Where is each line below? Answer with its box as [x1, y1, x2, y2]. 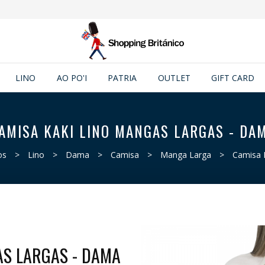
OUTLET [157, 72, 190, 83]
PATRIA [108, 72, 137, 83]
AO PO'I [56, 72, 87, 83]
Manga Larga [160, 149, 211, 160]
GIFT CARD [211, 72, 255, 83]
